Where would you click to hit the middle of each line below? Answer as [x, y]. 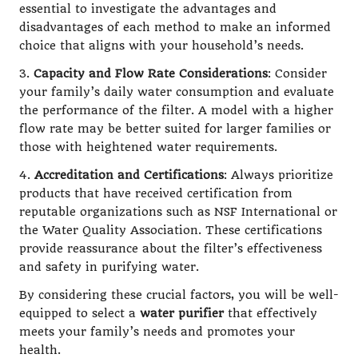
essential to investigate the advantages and [148, 10]
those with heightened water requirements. [148, 148]
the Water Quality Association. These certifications [171, 231]
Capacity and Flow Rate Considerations [151, 74]
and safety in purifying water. [109, 268]
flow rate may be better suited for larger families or [175, 129]
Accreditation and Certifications [129, 176]
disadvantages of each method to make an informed [175, 28]
